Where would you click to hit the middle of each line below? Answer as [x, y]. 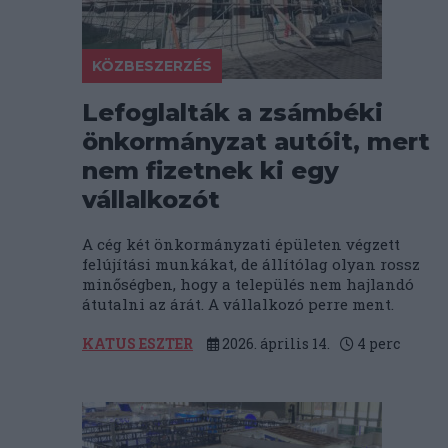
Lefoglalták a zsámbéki [232, 112]
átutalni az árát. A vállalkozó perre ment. [238, 304]
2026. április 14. [274, 343]
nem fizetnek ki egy [210, 170]
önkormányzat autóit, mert [256, 141]
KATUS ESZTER [137, 343]
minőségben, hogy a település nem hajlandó [248, 284]
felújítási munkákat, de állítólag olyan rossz [251, 264]
